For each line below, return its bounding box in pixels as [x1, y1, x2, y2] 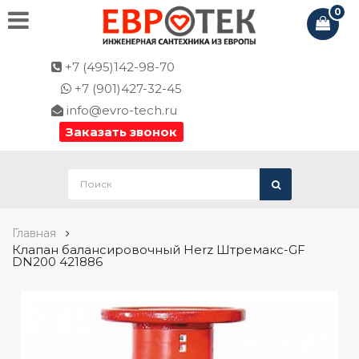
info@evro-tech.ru [63, 102, 177, 118]
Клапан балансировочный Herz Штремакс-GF [12, 241, 305, 257]
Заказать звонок [66, 123, 177, 139]
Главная [12, 225, 56, 240]
